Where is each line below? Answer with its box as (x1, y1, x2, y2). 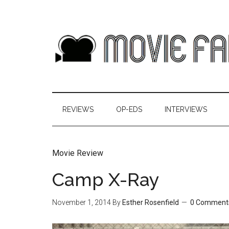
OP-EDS (116, 105, 142, 113)
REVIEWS (62, 105, 94, 113)
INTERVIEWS (165, 105, 207, 113)
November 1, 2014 (52, 198, 111, 207)
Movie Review (52, 148, 103, 158)
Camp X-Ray (52, 169, 159, 190)
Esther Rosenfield (122, 198, 179, 207)
